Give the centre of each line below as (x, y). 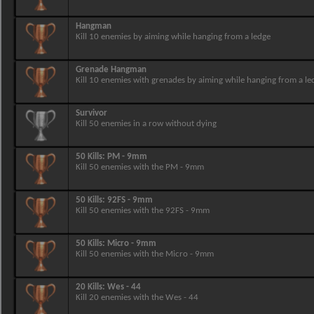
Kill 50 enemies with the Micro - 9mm (145, 254)
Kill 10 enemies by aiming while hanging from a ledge (173, 37)
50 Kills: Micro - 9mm (116, 244)
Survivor (91, 113)
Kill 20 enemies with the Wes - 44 (137, 298)
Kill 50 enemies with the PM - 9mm (140, 167)
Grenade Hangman (111, 70)
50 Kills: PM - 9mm (111, 157)
